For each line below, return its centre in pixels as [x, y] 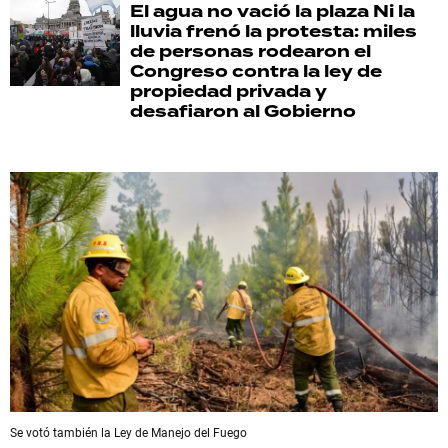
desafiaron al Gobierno [243, 111]
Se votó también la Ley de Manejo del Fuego [128, 432]
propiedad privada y [228, 91]
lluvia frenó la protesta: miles [273, 31]
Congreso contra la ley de [256, 71]
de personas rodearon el [250, 51]
